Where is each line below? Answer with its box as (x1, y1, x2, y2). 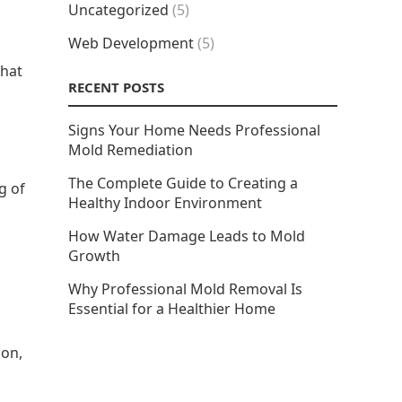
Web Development (68, 33, 194, 53)
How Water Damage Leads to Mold (68, 226, 305, 246)
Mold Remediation (68, 140, 193, 160)
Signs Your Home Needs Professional (68, 120, 320, 140)
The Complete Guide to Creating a (68, 173, 298, 193)
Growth (68, 246, 120, 266)
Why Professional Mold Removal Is (68, 279, 302, 299)
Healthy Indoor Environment (68, 193, 262, 213)
